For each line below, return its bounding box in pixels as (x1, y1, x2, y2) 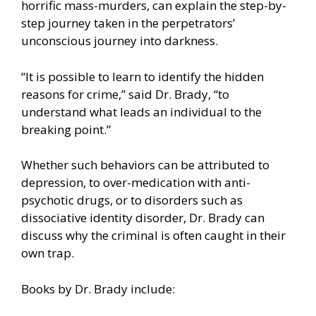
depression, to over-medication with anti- (21, 174, 250, 191)
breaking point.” (21, 121, 111, 138)
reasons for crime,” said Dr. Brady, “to (21, 85, 229, 102)
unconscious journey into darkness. (21, 32, 218, 49)
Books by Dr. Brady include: (21, 280, 175, 297)
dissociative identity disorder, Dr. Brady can (21, 209, 265, 226)
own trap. (21, 245, 74, 262)
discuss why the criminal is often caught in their (21, 227, 286, 244)
